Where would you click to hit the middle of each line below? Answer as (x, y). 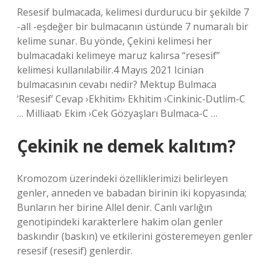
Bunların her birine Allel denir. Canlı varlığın (115, 207)
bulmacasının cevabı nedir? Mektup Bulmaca (117, 84)
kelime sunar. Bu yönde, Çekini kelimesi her (115, 41)
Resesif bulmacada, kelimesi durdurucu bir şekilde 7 (133, 12)
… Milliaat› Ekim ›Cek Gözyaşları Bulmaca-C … (117, 113)
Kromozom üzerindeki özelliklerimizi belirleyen (122, 178)
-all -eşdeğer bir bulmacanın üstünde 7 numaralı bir (133, 27)
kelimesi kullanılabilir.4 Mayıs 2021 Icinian (110, 70)
